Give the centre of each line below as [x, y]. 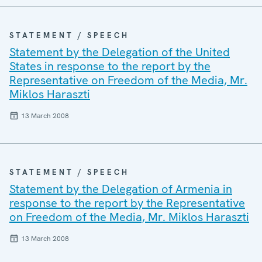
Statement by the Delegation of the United [120, 52]
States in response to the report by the [110, 66]
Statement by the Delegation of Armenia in [121, 189]
